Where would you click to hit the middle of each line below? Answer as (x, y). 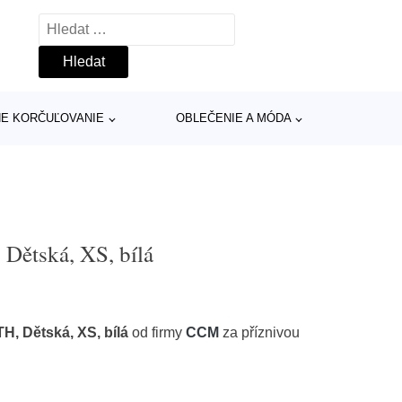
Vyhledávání (78, 25)
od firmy (157, 332)
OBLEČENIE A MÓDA (233, 118)
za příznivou (260, 332)
